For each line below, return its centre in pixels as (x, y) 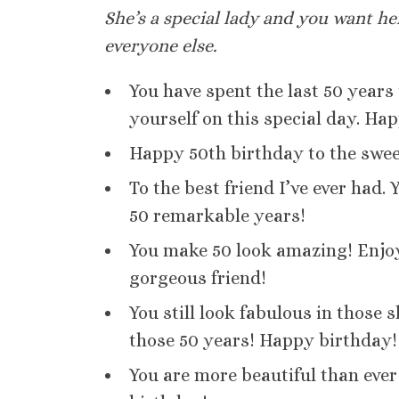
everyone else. (161, 46)
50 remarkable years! (218, 216)
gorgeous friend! (198, 279)
